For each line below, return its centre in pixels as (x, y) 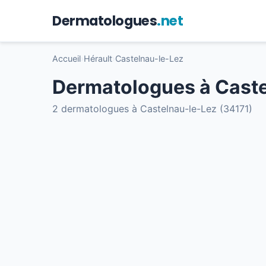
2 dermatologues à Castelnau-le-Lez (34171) (152, 109)
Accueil (66, 59)
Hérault (98, 59)
